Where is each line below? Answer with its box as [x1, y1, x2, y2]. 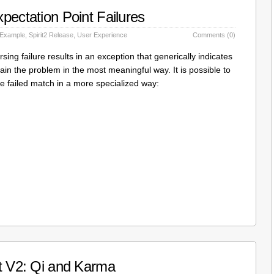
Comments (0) [193, 31, 235, 39]
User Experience [77, 31, 127, 39]
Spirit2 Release [29, 31, 73, 39]
